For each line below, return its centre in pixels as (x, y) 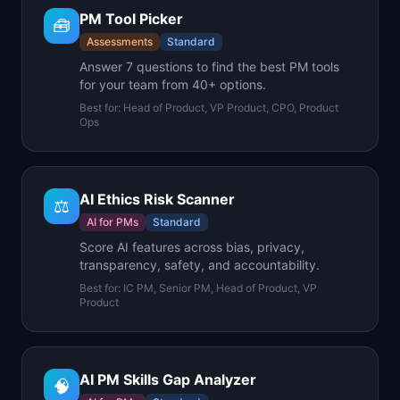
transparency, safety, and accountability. (200, 265)
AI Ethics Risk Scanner (157, 199)
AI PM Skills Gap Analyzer (168, 379)
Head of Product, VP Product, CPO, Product (231, 108)
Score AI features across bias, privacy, (192, 247)
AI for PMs (112, 222)
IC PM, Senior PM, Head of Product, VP (220, 288)
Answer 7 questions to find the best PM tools (209, 67)
